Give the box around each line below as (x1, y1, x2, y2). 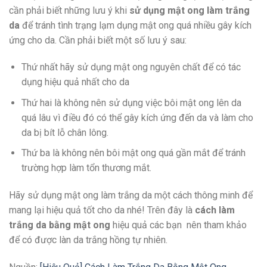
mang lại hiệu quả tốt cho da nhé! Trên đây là (9, 204, 195, 216)
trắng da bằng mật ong (9, 219, 110, 231)
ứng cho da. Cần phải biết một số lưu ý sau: (9, 34, 187, 46)
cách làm (195, 204, 235, 216)
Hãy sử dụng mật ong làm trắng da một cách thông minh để (9, 190, 253, 201)
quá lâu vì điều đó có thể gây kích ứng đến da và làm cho (21, 111, 253, 123)
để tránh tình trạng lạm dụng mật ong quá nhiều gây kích (20, 19, 252, 31)
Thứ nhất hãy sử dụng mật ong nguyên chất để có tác (21, 61, 241, 73)
